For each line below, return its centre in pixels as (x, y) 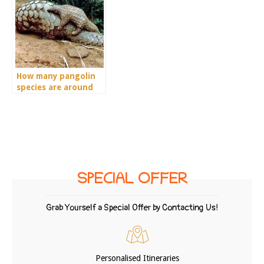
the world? (38, 99)
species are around (55, 88)
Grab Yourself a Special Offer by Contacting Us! (132, 208)
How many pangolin (56, 76)
